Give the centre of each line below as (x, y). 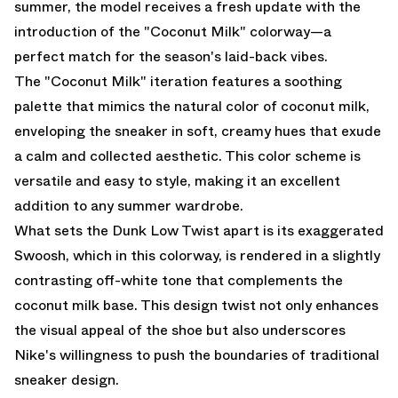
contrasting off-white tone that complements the (179, 280)
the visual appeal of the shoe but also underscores (180, 330)
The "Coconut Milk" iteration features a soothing (178, 81)
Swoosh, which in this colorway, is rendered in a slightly (197, 255)
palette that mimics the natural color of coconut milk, (192, 106)
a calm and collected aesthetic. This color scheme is (187, 155)
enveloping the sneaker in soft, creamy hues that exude (198, 131)
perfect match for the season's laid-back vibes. (171, 56)
